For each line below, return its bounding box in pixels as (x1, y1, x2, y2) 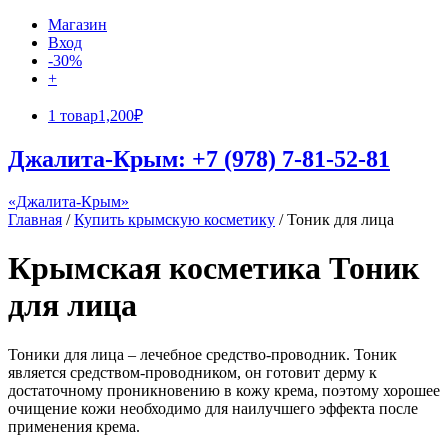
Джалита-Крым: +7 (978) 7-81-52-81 (8, 145, 390, 172)
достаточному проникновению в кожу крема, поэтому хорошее (8, 381, 440, 399)
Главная (8, 210, 62, 228)
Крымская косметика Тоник (8, 250, 419, 287)
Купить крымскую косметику (74, 210, 275, 228)
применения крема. (8, 417, 140, 435)
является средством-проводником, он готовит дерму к (8, 363, 377, 381)
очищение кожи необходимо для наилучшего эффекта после (8, 399, 418, 417)
